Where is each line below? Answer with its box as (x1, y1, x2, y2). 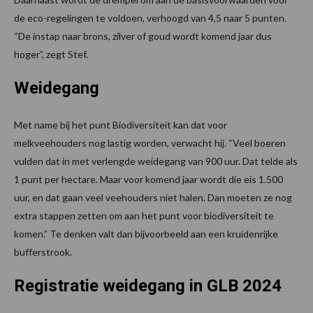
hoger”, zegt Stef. (14, 48, 88, 61)
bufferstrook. (14, 246, 72, 259)
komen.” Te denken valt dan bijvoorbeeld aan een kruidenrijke (14, 228, 278, 240)
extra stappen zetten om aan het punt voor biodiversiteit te (14, 210, 274, 222)
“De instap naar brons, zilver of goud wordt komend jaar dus (14, 30, 272, 43)
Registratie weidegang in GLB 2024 (14, 276, 282, 296)
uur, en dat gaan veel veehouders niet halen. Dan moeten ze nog (14, 191, 292, 204)
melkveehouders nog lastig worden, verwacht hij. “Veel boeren (14, 137, 286, 150)
